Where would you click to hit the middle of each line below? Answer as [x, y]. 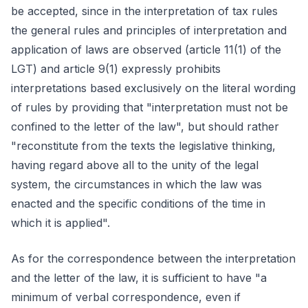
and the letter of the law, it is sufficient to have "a [139, 278]
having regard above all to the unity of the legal [135, 165]
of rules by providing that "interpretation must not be [150, 107]
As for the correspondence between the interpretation [153, 258]
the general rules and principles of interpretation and [149, 30]
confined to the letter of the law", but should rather [145, 126]
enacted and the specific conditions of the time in [138, 203]
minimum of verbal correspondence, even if [126, 297]
